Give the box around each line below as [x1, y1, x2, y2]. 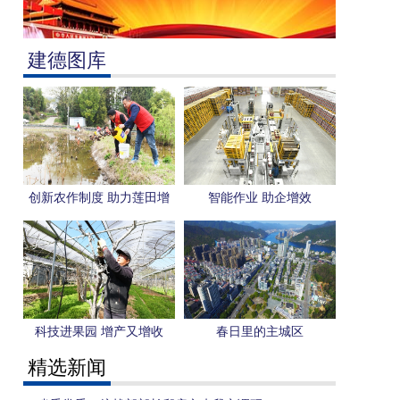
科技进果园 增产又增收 [35, 325, 163, 338]
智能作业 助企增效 [208, 191, 312, 204]
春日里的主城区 [216, 325, 304, 338]
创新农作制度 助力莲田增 [29, 191, 170, 204]
